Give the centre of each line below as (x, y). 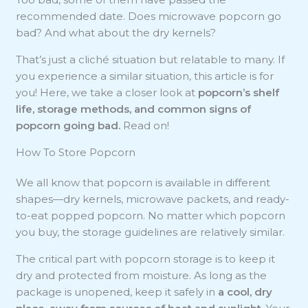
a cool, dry (245, 291)
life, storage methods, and (86, 109)
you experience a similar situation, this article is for (145, 76)
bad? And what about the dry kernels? (116, 32)
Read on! (146, 125)
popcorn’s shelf (239, 92)
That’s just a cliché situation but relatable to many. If (151, 59)
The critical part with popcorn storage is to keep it (146, 258)
